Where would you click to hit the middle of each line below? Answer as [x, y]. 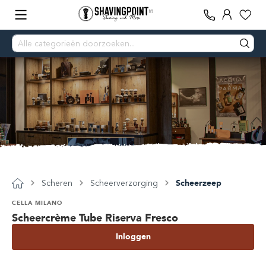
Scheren [57, 183]
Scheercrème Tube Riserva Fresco [95, 218]
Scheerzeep [199, 183]
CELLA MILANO [37, 203]
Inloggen [133, 237]
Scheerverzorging [124, 183]
